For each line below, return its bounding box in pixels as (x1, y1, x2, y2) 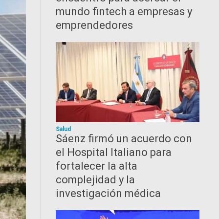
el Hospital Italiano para (56, 146, 172, 158)
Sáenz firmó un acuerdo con (56, 132, 193, 145)
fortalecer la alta (56, 160, 138, 172)
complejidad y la (56, 174, 135, 186)
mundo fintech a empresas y (56, 5, 193, 18)
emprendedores (56, 19, 133, 31)
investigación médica (56, 187, 161, 199)
